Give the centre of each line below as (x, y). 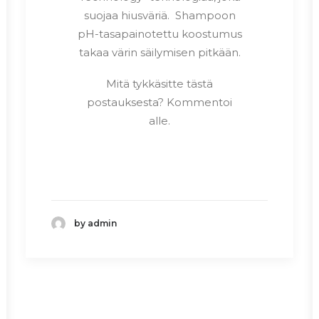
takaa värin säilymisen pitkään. (159, 52)
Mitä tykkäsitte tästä (159, 83)
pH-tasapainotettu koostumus (159, 33)
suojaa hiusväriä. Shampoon (159, 15)
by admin (95, 224)
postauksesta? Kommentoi (159, 102)
